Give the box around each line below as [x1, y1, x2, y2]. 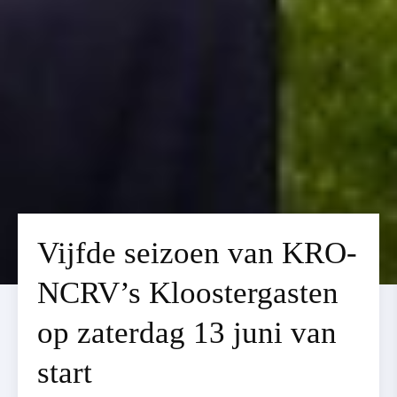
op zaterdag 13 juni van [37, 315, 338, 351]
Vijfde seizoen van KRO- [37, 236, 358, 271]
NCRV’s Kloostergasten [37, 276, 339, 311]
